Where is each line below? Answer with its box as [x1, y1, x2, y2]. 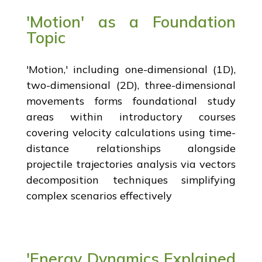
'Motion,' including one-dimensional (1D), [26, 62, 236, 76]
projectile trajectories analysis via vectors [26, 157, 236, 171]
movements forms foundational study [26, 94, 236, 108]
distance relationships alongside [26, 141, 236, 155]
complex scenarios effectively [26, 188, 172, 202]
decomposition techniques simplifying [26, 173, 236, 187]
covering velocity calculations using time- [26, 125, 236, 139]
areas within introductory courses [26, 109, 236, 123]
